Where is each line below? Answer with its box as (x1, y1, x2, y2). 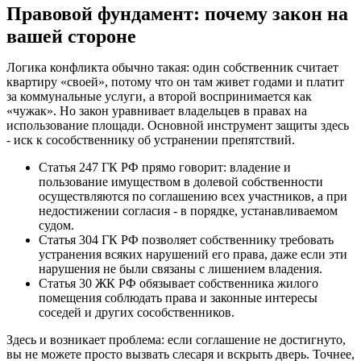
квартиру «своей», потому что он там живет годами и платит (6, 74, 344, 89)
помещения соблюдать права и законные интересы (39, 290, 317, 305)
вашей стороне (6, 25, 136, 47)
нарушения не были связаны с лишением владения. (39, 261, 322, 276)
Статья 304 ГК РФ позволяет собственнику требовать (39, 232, 334, 247)
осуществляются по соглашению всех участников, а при (39, 189, 347, 203)
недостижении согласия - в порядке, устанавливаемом (39, 203, 338, 218)
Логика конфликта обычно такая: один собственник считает (6, 60, 338, 74)
